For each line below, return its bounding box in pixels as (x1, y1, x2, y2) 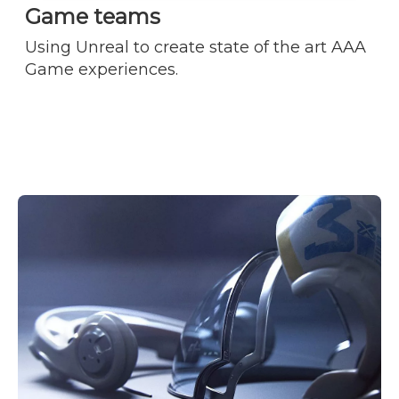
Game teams (25, 3, 160, 29)
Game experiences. (25, 59, 178, 79)
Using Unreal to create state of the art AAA (25, 37, 366, 57)
